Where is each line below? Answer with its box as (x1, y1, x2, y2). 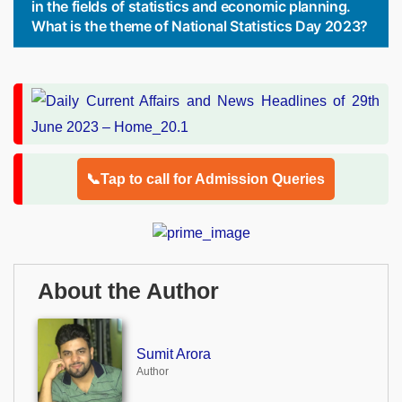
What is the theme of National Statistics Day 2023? (31, 16, 368, 35)
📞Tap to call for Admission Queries (85, 170, 326, 187)
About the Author (38, 279, 219, 304)
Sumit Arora (135, 345, 211, 362)
